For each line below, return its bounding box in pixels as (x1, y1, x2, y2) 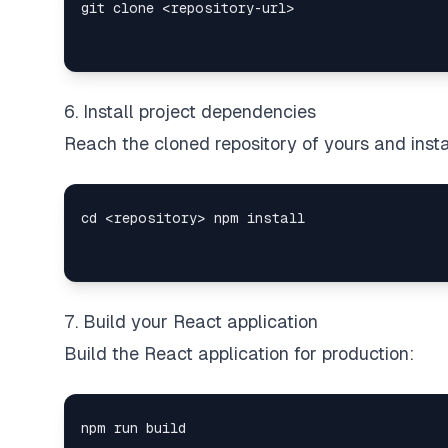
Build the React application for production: (64, 343, 414, 364)
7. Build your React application (64, 311, 318, 332)
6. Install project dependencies (64, 101, 316, 122)
